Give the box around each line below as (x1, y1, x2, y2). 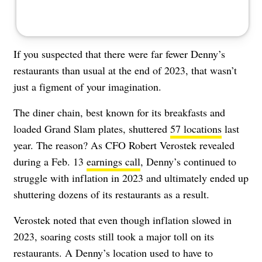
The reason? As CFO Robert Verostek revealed (36, 137, 235, 152)
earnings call (87, 154, 140, 168)
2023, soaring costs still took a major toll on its (13, 229, 214, 243)
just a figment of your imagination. (13, 79, 161, 94)
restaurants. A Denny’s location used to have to (13, 245, 213, 260)
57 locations (170, 121, 222, 136)
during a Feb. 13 (13, 154, 87, 168)
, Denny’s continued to (140, 154, 236, 168)
